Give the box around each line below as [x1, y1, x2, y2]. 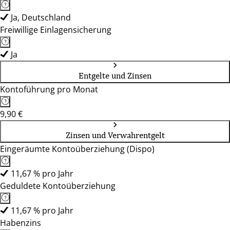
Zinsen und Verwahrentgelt [65, 130, 165, 140]
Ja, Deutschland [11, 12, 71, 23]
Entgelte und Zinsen [79, 70, 151, 81]
